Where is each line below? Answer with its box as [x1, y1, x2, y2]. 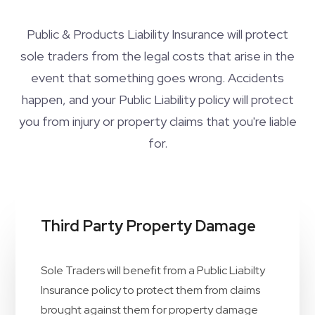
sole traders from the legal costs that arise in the [20, 48, 295, 64]
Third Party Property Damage [41, 216, 256, 236]
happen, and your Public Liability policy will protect [21, 91, 294, 108]
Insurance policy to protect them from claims [41, 283, 260, 297]
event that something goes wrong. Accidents [31, 70, 284, 86]
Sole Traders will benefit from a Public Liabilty [41, 263, 265, 278]
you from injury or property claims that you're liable [18, 113, 297, 129]
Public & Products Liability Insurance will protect [27, 26, 288, 42]
